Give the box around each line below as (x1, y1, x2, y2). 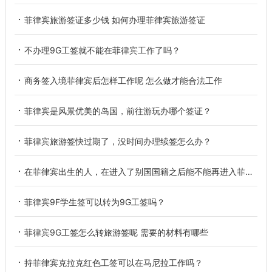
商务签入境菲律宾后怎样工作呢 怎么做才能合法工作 (24, 75, 222, 86)
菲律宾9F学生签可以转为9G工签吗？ (24, 197, 165, 208)
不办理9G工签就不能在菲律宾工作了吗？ (24, 45, 180, 56)
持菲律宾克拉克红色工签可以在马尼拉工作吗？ (24, 257, 203, 268)
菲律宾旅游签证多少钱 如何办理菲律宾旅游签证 (24, 15, 205, 25)
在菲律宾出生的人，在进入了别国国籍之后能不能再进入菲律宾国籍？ (24, 166, 245, 177)
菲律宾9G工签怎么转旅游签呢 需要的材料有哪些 (24, 227, 208, 238)
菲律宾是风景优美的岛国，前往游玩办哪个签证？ (24, 106, 211, 117)
